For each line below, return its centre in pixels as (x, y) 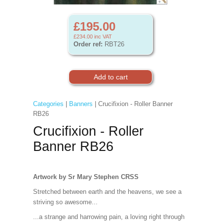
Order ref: (88, 44)
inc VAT (102, 37)
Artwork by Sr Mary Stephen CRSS (87, 177)
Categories (48, 104)
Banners (81, 104)
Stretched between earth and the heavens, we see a (107, 192)
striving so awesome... (65, 202)
